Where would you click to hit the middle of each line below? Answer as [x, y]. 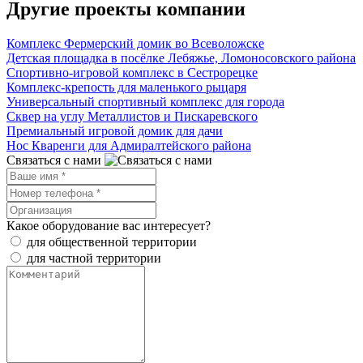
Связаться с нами [54, 160]
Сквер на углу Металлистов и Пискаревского [132, 116]
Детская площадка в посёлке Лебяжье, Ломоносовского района [181, 58]
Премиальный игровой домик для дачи [115, 130]
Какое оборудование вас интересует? [109, 225]
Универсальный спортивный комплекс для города [145, 101]
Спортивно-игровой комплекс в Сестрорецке [132, 72]
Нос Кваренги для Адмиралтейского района [129, 145]
